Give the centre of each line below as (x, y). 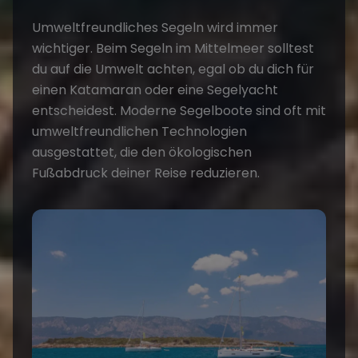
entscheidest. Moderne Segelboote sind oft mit (179, 111)
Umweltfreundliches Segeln (118, 28)
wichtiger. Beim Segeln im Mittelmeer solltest (173, 49)
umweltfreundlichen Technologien (139, 132)
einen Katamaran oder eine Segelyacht (155, 90)
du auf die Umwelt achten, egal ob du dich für (173, 70)
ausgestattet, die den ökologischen (142, 153)
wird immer (241, 28)
